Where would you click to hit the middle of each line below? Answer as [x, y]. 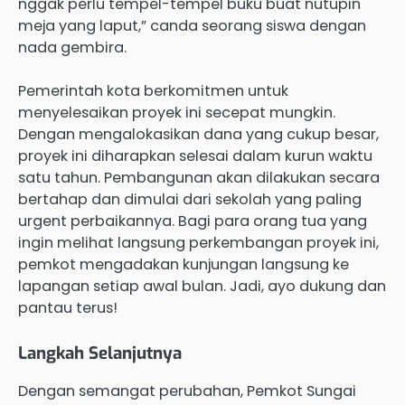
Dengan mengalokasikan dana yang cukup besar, [198, 134]
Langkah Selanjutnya [100, 353]
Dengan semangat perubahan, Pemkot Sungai [187, 391]
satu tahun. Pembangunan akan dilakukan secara [199, 177]
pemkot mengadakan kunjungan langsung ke [184, 264]
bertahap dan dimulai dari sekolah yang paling [190, 199]
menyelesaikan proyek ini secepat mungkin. [177, 112]
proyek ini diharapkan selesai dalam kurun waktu [195, 155]
